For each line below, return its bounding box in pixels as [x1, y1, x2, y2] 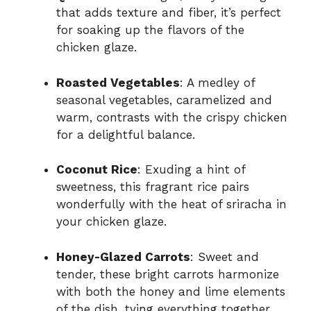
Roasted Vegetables [56, 75, 180, 90]
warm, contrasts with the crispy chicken [56, 110, 287, 124]
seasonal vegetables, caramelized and [56, 92, 272, 107]
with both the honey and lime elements [56, 284, 285, 299]
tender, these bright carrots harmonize [56, 267, 279, 281]
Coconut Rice [56, 162, 137, 177]
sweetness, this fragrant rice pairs [56, 180, 249, 194]
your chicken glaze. [56, 215, 167, 229]
